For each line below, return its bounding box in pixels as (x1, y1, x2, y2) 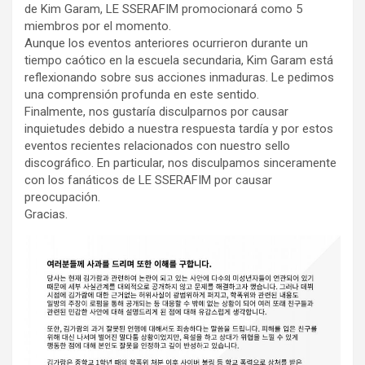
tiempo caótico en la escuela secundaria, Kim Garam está (24, 53, 333, 68)
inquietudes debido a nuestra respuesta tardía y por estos (24, 121, 333, 137)
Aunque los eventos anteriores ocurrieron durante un (24, 36, 308, 51)
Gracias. (24, 207, 68, 222)
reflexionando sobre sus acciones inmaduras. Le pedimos (24, 70, 334, 86)
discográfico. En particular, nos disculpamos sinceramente (24, 156, 336, 171)
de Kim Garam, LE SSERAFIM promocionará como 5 (24, 2, 302, 17)
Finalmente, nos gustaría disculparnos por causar (24, 104, 288, 120)
